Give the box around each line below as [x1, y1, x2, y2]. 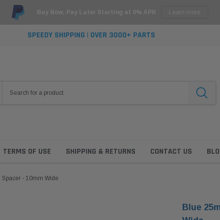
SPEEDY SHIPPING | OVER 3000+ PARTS [27, 29, 156, 40]
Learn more [168, 9, 200, 16]
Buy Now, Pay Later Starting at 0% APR [36, 9, 156, 16]
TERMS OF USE [3, 146, 51, 157]
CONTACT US [150, 146, 192, 157]
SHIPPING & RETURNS [66, 146, 136, 157]
